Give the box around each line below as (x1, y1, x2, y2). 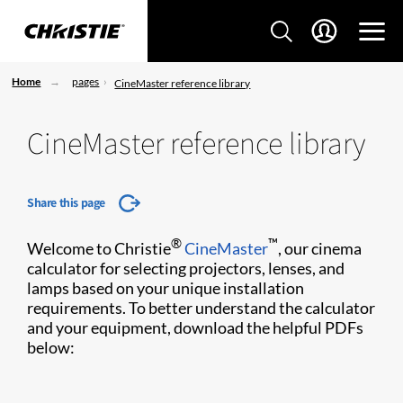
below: (27, 337, 75, 357)
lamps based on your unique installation (27, 278, 304, 298)
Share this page (27, 194, 105, 210)
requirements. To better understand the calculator (27, 298, 375, 318)
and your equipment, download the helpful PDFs (27, 318, 363, 337)
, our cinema (278, 238, 362, 258)
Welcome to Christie (27, 238, 171, 258)
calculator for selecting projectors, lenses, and (27, 258, 345, 278)
